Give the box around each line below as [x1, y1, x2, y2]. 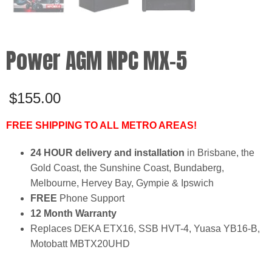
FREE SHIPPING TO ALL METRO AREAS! [6, 120, 197, 131]
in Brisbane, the [185, 148, 254, 158]
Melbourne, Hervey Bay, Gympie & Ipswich [30, 178, 214, 189]
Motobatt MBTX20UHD [30, 239, 130, 250]
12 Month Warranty [30, 208, 117, 219]
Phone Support [57, 193, 124, 204]
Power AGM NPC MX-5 [6, 44, 187, 78]
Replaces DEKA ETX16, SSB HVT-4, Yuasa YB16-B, [30, 223, 260, 234]
